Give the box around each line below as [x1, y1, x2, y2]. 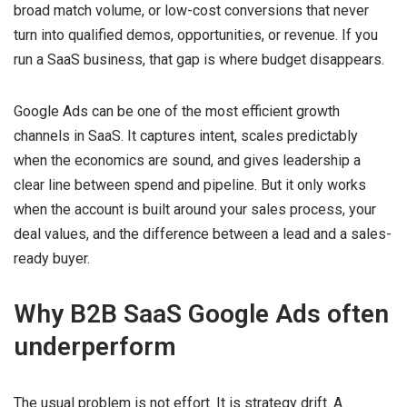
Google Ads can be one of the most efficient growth [14, 102, 340, 120]
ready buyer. [14, 249, 90, 267]
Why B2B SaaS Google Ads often [14, 298, 389, 329]
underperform [14, 331, 176, 362]
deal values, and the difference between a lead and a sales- [14, 224, 392, 243]
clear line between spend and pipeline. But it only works [14, 175, 366, 194]
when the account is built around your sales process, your [14, 200, 376, 218]
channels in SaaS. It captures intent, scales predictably [14, 126, 358, 144]
